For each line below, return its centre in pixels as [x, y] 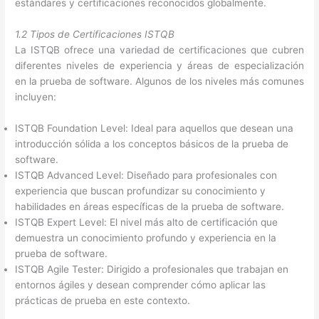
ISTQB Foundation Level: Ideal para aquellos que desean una [155, 129]
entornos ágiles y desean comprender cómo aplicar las [141, 285]
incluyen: [36, 97]
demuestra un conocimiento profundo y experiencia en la [146, 238]
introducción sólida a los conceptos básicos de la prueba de [152, 144]
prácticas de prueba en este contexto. [103, 301]
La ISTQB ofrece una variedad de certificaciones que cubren [159, 50]
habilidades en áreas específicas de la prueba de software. [150, 207]
